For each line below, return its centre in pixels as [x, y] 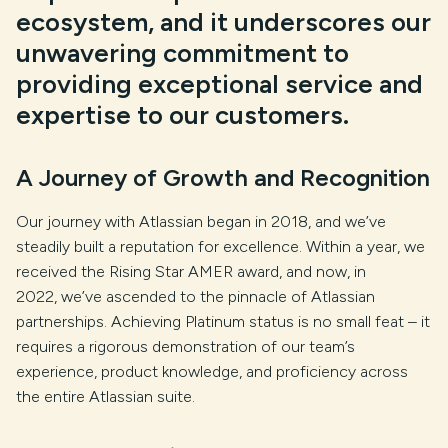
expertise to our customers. [182, 114]
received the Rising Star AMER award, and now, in [191, 271]
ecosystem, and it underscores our [223, 21]
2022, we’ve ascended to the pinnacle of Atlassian [195, 296]
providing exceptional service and [219, 83]
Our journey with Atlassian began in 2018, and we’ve [201, 221]
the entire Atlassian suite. [105, 396]
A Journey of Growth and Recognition [223, 177]
